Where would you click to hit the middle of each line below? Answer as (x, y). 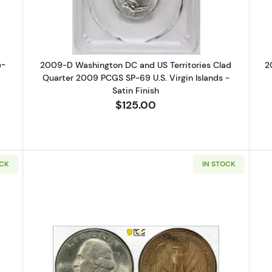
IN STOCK (219, 164)
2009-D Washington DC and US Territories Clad (136, 65)
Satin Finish (136, 91)
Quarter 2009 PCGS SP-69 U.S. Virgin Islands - (136, 78)
